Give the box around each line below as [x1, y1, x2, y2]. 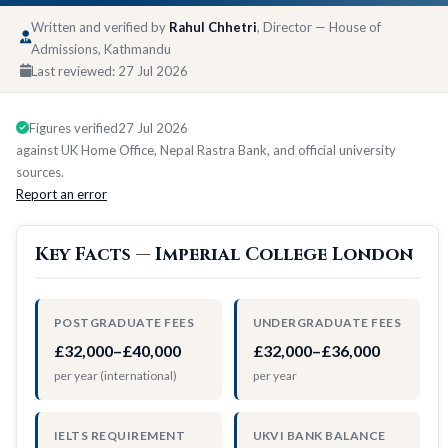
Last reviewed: [31, 62, 118, 79]
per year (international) [54, 367, 177, 383]
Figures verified [29, 119, 118, 136]
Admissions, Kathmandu [31, 40, 171, 57]
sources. [16, 163, 64, 180]
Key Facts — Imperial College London [35, 241, 413, 267]
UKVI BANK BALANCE [252, 427, 386, 443]
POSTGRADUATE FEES [54, 314, 195, 330]
